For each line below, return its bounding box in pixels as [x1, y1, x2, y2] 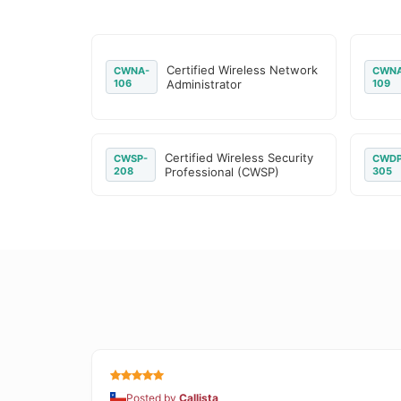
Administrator [166, 77, 243, 91]
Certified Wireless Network [166, 63, 319, 77]
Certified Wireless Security [165, 150, 313, 165]
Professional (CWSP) [165, 165, 279, 179]
